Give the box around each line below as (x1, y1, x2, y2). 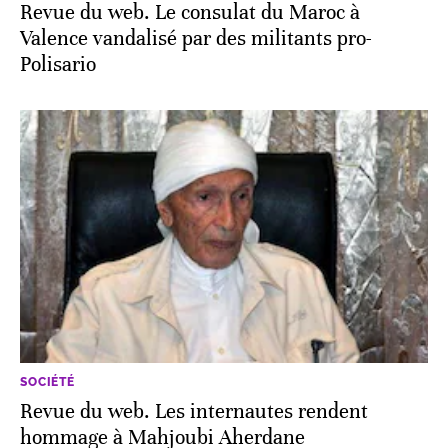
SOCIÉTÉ (20, 374, 75, 389)
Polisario (20, 51, 96, 77)
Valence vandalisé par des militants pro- (20, 25, 372, 51)
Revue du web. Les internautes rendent (20, 398, 368, 424)
